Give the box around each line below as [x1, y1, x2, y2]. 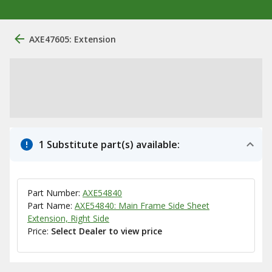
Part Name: [27, 200, 75, 211]
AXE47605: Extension [29, 33, 116, 45]
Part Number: [27, 187, 83, 199]
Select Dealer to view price [51, 225, 162, 237]
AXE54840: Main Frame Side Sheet [75, 200, 209, 211]
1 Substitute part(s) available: [39, 138, 180, 151]
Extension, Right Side [27, 212, 109, 224]
